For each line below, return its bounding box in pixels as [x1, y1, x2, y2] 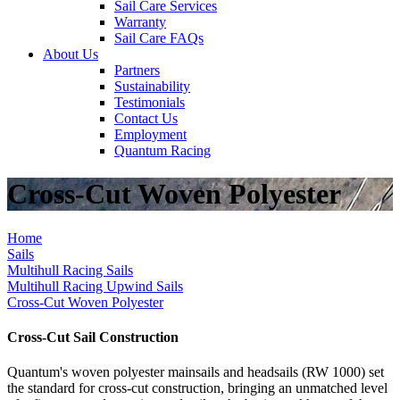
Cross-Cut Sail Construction [7, 329, 179, 346]
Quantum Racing [114, 143, 211, 158]
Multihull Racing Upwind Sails [7, 278, 183, 294]
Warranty [114, 14, 166, 29]
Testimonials [114, 95, 185, 110]
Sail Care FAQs [114, 30, 204, 46]
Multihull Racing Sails [7, 262, 133, 278]
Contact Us [114, 111, 178, 126]
